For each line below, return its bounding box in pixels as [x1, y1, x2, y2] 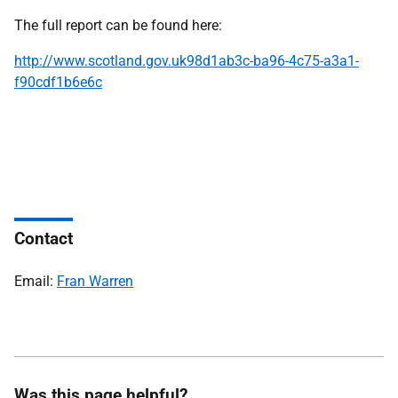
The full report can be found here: [14, 17, 222, 34]
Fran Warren [57, 273, 133, 290]
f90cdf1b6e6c [14, 74, 102, 91]
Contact [14, 228, 73, 249]
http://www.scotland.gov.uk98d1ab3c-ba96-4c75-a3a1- [14, 52, 359, 69]
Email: [14, 273, 57, 290]
